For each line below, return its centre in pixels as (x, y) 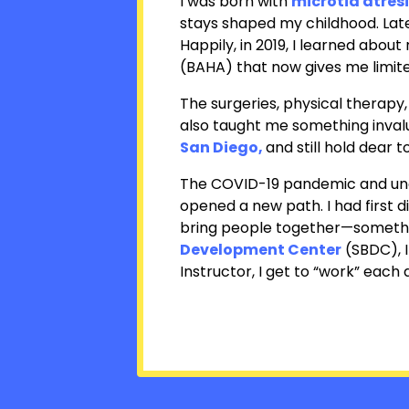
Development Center (260, 250)
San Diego (219, 148)
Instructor (215, 272)
